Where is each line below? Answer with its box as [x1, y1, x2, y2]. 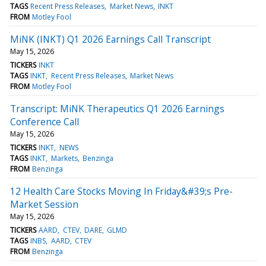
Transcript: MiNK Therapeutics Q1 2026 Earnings [10, 102, 224, 115]
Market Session [10, 197, 78, 211]
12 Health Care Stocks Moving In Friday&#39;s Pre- [10, 184, 233, 198]
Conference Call [10, 115, 79, 128]
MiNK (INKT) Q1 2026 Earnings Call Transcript [10, 32, 211, 46]
